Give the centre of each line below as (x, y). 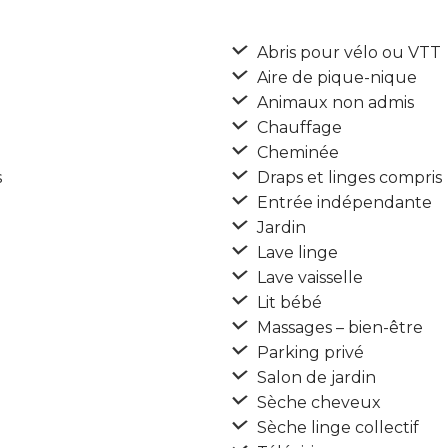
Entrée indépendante (342, 202)
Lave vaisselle (308, 277)
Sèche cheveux (317, 402)
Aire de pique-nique (335, 77)
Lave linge (295, 252)
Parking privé (308, 352)
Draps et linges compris (347, 177)
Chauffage (297, 127)
